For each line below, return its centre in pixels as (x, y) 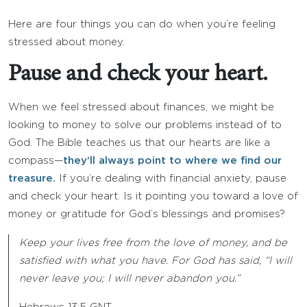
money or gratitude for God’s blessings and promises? (147, 214)
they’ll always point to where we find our (172, 161)
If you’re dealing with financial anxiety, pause (171, 179)
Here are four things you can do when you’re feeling (142, 24)
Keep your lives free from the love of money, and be (153, 243)
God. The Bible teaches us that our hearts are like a (139, 143)
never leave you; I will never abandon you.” (130, 279)
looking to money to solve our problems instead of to (145, 125)
